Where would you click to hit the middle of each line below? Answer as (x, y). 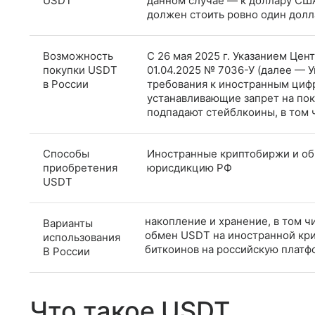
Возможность (78, 56)
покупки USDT (80, 70)
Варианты (68, 223)
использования (82, 237)
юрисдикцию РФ (189, 168)
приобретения (80, 168)
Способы (66, 154)
